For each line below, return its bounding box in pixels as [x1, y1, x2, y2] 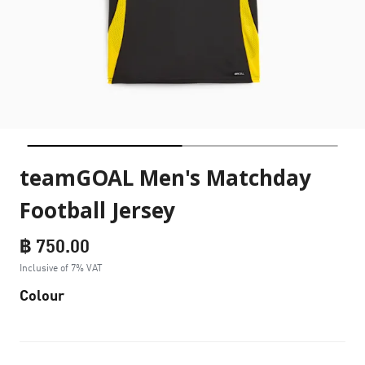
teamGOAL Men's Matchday [20, 163, 311, 196]
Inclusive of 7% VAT [20, 262, 103, 274]
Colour [20, 286, 64, 304]
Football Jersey [20, 196, 175, 228]
